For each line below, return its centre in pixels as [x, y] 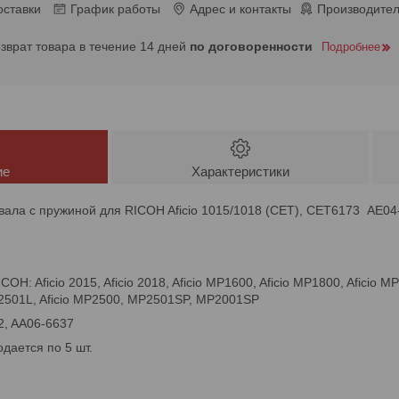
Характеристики [240, 172]
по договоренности [251, 46]
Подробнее [351, 46]
